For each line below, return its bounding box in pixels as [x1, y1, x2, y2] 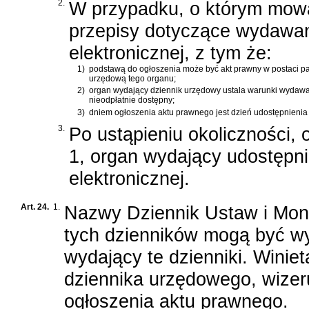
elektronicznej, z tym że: [69, 41, 272, 63]
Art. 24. [21, 202, 49, 212]
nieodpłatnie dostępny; [89, 95, 175, 106]
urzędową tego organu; [89, 73, 176, 83]
